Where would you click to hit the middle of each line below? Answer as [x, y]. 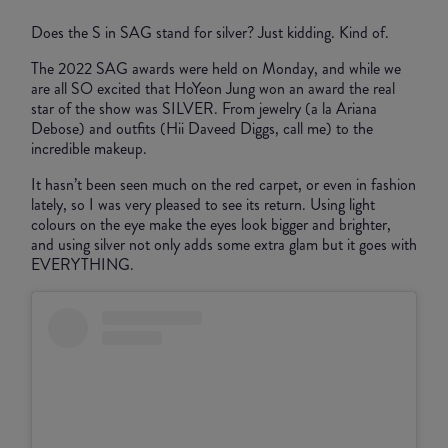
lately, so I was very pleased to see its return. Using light [203, 205]
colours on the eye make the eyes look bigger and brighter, [211, 225]
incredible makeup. [91, 149]
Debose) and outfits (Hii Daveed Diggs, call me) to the [202, 129]
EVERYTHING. [84, 265]
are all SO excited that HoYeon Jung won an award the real [213, 89]
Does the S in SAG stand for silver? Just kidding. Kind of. [212, 33]
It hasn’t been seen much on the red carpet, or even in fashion [223, 185]
